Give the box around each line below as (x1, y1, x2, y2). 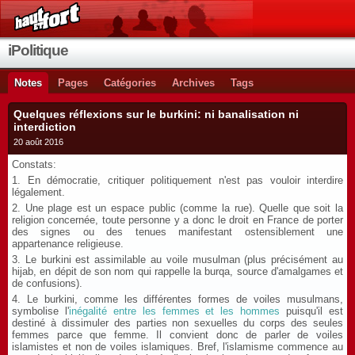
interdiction (13, 120, 76, 133)
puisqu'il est (280, 305, 344, 317)
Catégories (104, 77, 156, 89)
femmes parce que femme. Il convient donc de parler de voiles (12, 329, 343, 341)
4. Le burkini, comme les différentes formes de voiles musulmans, (12, 293, 343, 305)
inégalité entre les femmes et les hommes (68, 305, 281, 317)
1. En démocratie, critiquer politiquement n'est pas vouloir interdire (12, 174, 343, 186)
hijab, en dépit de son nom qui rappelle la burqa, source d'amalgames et (12, 265, 343, 277)
